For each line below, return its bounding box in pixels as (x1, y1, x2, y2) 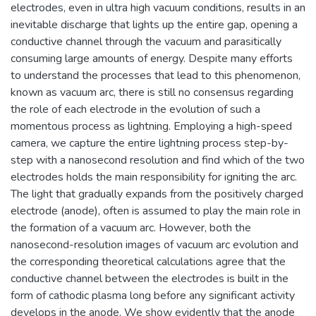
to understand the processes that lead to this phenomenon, (11, 68, 300, 83)
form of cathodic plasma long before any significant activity (11, 288, 295, 303)
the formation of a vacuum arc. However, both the (11, 220, 251, 236)
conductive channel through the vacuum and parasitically (11, 34, 281, 49)
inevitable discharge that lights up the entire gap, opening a (11, 17, 298, 32)
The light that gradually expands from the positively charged (11, 186, 303, 202)
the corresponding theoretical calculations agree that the (11, 254, 286, 269)
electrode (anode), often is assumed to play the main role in (11, 203, 300, 219)
